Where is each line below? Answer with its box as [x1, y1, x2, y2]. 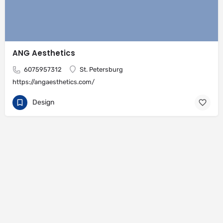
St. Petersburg [80, 66, 123, 73]
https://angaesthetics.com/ [12, 78, 95, 86]
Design [32, 98, 54, 107]
